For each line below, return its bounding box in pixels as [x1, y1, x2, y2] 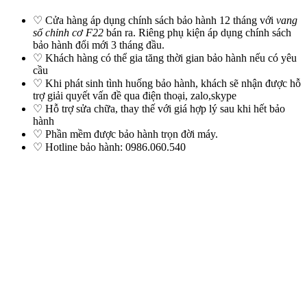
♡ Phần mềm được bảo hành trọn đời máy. [33, 128, 218, 140]
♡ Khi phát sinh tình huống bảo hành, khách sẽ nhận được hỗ [33, 77, 301, 90]
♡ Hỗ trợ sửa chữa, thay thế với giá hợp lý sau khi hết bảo [33, 103, 285, 115]
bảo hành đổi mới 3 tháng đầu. [33, 39, 164, 51]
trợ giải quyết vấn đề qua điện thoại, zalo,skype [33, 90, 236, 102]
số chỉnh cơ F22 [33, 27, 103, 39]
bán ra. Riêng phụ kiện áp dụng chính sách [103, 27, 291, 39]
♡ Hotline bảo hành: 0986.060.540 [33, 141, 186, 153]
